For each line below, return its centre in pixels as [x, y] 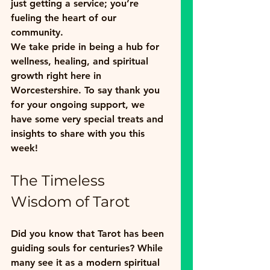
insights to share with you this [79, 133]
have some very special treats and [89, 119]
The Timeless [60, 180]
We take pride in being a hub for [86, 46]
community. [39, 32]
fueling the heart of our [65, 17]
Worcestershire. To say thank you [87, 90]
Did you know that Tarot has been [89, 233]
